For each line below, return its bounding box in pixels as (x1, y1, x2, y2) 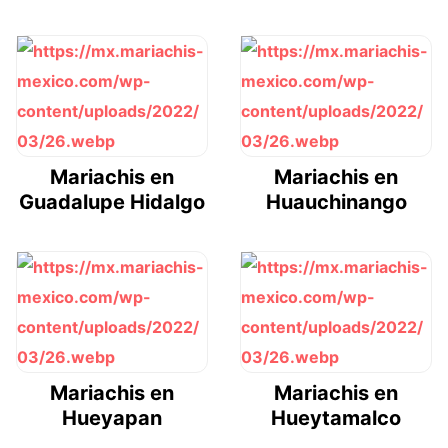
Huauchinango (265, 189, 407, 214)
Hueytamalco (271, 405, 401, 430)
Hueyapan (62, 405, 162, 430)
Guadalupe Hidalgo (19, 189, 205, 214)
